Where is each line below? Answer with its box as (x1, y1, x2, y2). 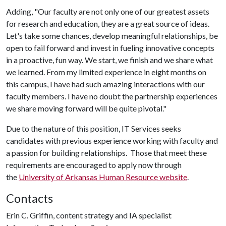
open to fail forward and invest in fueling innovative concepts (6, 43, 214, 52)
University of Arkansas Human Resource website (19, 172, 187, 182)
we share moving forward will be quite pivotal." (6, 103, 166, 113)
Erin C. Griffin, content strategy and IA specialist (6, 210, 172, 220)
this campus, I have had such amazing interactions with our (6, 79, 205, 89)
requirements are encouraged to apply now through (6, 160, 182, 169)
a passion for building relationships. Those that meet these (6, 148, 207, 157)
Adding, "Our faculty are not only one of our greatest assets (6, 7, 209, 16)
